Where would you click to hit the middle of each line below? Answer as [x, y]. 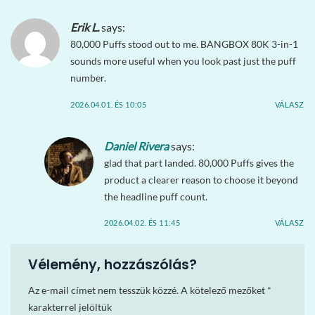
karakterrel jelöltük [70, 307]
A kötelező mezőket [224, 290]
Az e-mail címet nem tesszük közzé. [103, 290]
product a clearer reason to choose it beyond [201, 179]
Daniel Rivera [136, 146]
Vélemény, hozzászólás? [114, 264]
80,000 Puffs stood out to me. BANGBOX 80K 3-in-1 [184, 44]
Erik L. [85, 27]
